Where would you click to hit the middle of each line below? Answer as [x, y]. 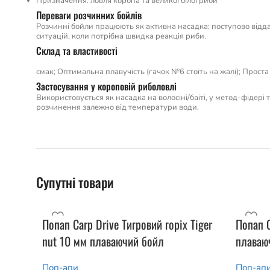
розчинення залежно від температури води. [118, 107]
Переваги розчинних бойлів [89, 15]
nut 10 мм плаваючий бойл [103, 241]
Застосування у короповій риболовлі [106, 86]
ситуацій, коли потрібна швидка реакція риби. [121, 36]
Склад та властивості [77, 50]
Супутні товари [75, 182]
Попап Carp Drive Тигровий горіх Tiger [127, 224]
